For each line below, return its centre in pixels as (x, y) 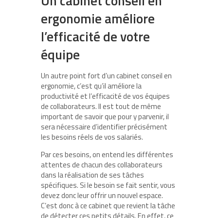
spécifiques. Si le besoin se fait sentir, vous (108, 185)
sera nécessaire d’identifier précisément (104, 127)
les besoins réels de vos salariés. (92, 137)
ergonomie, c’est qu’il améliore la (91, 86)
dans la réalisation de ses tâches (92, 175)
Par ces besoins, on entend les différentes (107, 154)
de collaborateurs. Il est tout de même (101, 106)
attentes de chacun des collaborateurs (102, 165)
